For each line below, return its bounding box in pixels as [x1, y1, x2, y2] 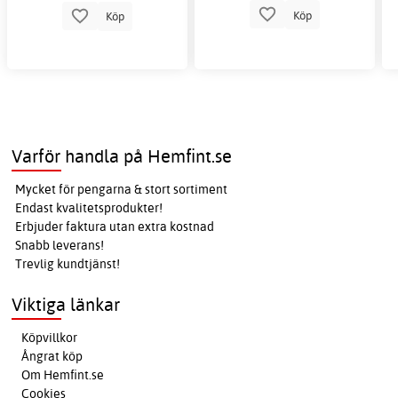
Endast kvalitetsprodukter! [15, 200, 163, 217]
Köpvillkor [21, 330, 78, 346]
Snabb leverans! [15, 237, 105, 254]
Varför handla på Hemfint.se [12, 145, 233, 168]
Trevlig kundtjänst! [15, 256, 121, 273]
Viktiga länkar [12, 293, 121, 316]
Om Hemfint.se [21, 367, 105, 384]
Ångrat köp [21, 348, 84, 365]
